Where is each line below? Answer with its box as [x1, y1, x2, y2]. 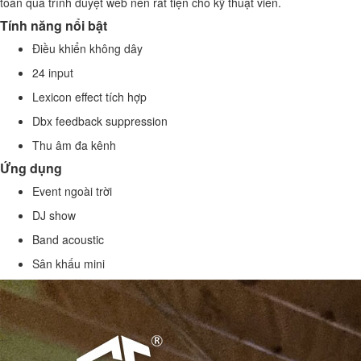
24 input [32, 64, 73, 81]
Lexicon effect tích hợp [32, 89, 147, 105]
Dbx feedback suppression [32, 113, 168, 129]
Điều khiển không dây [32, 40, 143, 56]
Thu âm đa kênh [32, 137, 116, 153]
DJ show [32, 207, 76, 223]
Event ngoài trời [32, 183, 112, 199]
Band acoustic [32, 231, 104, 247]
